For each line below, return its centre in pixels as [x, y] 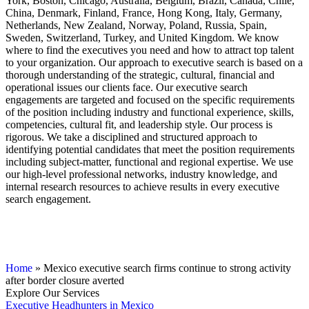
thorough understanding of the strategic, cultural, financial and [140, 75]
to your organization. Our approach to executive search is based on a [154, 63]
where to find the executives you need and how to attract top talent [150, 50]
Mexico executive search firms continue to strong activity [167, 268]
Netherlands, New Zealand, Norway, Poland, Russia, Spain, [136, 26]
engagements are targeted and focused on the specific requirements [150, 100]
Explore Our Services [52, 293]
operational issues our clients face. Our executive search [127, 88]
